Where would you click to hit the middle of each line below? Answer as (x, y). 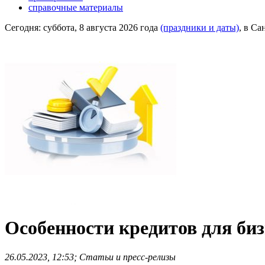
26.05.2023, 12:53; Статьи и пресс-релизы (90, 257)
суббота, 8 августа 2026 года (102, 28)
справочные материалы (76, 7)
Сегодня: (24, 28)
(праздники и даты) (200, 28)
